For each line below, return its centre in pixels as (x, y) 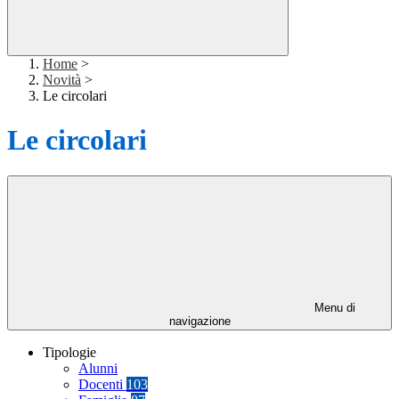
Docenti (102, 385)
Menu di (333, 308)
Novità (62, 80)
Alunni (98, 369)
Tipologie (69, 353)
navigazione (199, 322)
